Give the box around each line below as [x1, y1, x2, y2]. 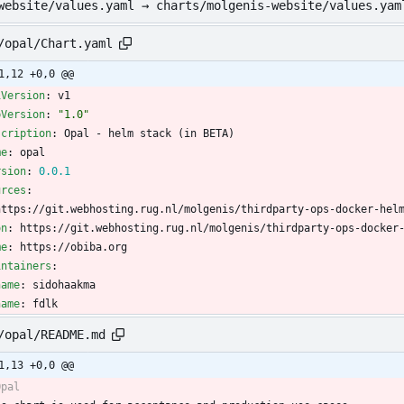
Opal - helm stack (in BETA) [64, 127, 234, 141]
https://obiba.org [20, 241, 127, 254]
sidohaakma [32, 279, 96, 292]
